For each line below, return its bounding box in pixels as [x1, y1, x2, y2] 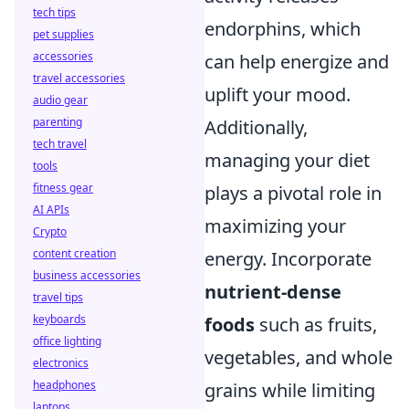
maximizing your [204, 213, 346, 238]
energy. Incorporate [204, 246, 372, 271]
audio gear [33, 92, 88, 108]
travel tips [33, 289, 83, 305]
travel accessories [33, 70, 125, 86]
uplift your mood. [204, 81, 351, 107]
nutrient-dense [204, 278, 341, 304]
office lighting [33, 333, 101, 349]
